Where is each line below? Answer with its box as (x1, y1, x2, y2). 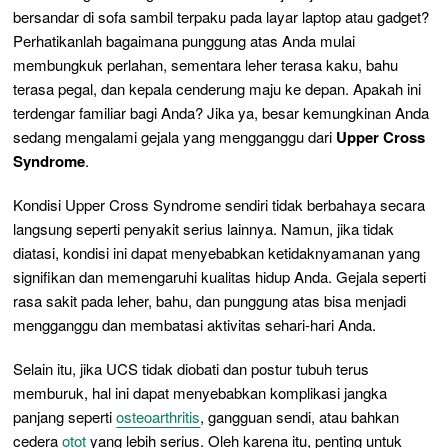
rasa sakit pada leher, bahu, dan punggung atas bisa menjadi (13, 289, 407, 311)
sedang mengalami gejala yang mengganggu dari (13, 125, 337, 147)
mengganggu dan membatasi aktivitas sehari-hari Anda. (13, 313, 377, 335)
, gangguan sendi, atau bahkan (200, 405, 400, 427)
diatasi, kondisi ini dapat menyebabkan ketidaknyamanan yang (13, 241, 421, 263)
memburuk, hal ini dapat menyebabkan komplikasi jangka (13, 381, 388, 403)
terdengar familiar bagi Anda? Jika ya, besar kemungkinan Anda (13, 101, 430, 123)
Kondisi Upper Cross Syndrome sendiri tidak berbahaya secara (13, 193, 426, 215)
